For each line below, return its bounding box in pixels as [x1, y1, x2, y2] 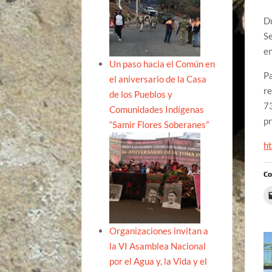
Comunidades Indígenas [109, 103, 205, 115]
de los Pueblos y [109, 88, 173, 100]
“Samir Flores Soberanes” [109, 118, 209, 130]
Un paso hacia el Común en [109, 58, 216, 69]
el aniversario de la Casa [109, 73, 207, 84]
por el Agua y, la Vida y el [109, 255, 208, 267]
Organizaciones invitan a [109, 225, 209, 236]
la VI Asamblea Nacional [109, 240, 206, 251]
